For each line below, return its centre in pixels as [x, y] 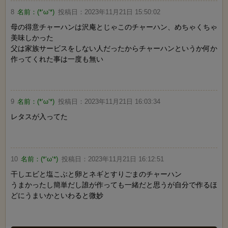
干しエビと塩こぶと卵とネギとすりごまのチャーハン [96, 174]
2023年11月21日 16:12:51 [126, 160]
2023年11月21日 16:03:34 [122, 102]
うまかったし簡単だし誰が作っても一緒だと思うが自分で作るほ [114, 185]
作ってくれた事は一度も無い [57, 59]
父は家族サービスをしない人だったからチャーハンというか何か [114, 49]
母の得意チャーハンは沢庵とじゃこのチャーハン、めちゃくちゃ [114, 27]
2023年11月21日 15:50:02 [122, 12]
